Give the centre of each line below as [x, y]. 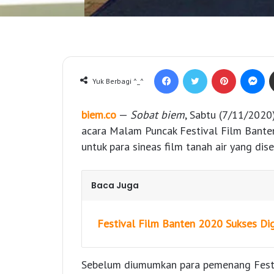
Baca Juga [115, 186]
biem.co [99, 115]
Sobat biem [157, 115]
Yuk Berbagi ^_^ [118, 81]
